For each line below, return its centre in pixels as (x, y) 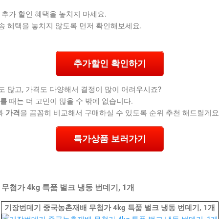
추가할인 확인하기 (109, 64)
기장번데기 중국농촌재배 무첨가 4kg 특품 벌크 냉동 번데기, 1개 (109, 208)
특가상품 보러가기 (109, 139)
